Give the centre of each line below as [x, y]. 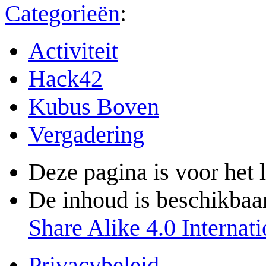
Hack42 [66, 79]
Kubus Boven [94, 107]
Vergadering [86, 135]
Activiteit [73, 51]
